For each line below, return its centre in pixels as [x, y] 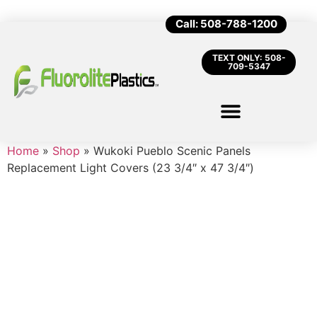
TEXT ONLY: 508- [249, 58]
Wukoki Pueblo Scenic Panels [172, 151]
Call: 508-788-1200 [226, 24]
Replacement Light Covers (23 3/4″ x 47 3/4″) [131, 168]
